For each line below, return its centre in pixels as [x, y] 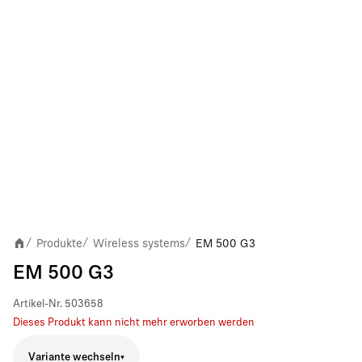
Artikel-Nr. [38, 304]
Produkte [59, 243]
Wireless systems [139, 243]
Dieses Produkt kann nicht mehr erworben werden [134, 323]
